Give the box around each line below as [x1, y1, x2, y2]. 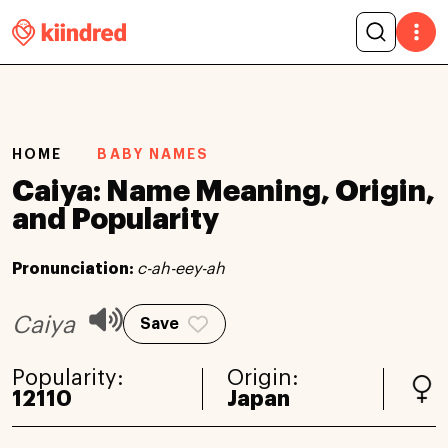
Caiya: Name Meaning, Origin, [12, 176, 435, 206]
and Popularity [12, 204, 219, 234]
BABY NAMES [97, 147, 210, 161]
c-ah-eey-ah [137, 260, 225, 277]
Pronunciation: [12, 260, 137, 277]
